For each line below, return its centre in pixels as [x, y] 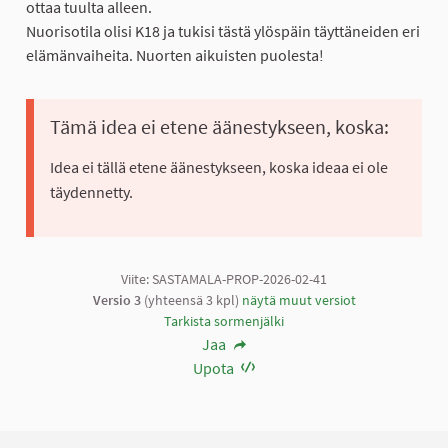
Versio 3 [116, 300]
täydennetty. [91, 192]
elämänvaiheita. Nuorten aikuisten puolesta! [175, 55]
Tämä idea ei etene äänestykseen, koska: [219, 127]
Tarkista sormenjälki [224, 321]
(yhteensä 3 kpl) [191, 300]
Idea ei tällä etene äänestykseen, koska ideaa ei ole [219, 167]
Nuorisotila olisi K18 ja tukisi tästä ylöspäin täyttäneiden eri [223, 31]
